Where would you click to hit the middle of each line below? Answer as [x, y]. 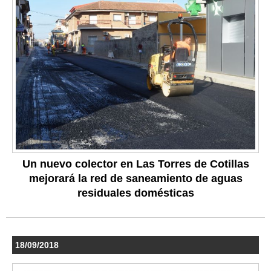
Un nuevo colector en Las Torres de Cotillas [135, 164]
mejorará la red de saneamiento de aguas [135, 179]
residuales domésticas [135, 193]
